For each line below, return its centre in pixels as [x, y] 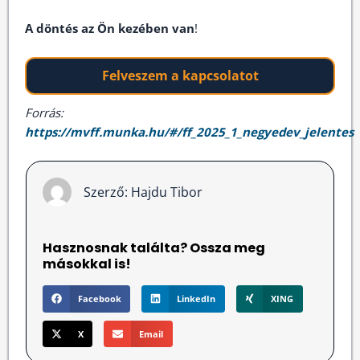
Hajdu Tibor [166, 192]
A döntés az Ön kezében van [110, 28]
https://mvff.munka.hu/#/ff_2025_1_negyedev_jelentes [189, 131]
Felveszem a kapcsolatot [180, 75]
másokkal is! [87, 264]
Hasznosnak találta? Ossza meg [154, 247]
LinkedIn [196, 298]
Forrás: [44, 112]
